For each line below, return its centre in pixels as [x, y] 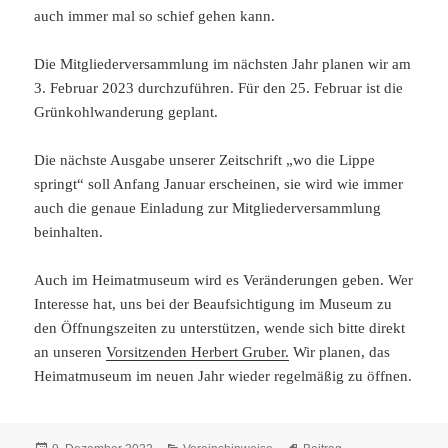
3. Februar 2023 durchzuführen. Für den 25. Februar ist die [219, 88]
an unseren [70, 352]
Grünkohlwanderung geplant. [126, 112]
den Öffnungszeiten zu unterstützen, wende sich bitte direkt [220, 328]
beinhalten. [69, 232]
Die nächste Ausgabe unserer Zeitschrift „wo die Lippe [205, 160]
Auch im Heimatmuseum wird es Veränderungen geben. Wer [224, 280]
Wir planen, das [340, 352]
